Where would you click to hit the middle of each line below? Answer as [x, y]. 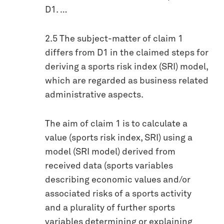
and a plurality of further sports [110, 208]
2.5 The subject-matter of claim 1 [114, 39]
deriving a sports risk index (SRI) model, [126, 67]
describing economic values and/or [118, 180]
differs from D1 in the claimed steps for [127, 53]
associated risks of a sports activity [118, 194]
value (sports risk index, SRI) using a [119, 138]
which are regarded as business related [127, 81]
